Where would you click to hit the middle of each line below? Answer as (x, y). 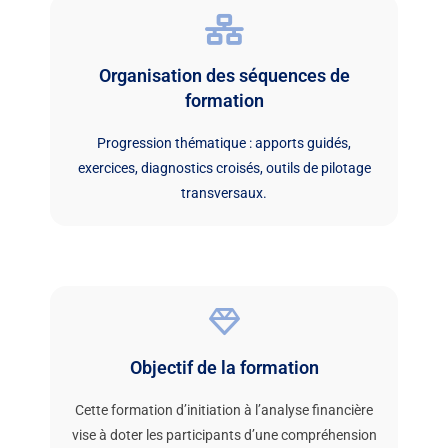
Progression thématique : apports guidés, (224, 142)
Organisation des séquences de (224, 75)
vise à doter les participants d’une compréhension (224, 434)
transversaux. (224, 192)
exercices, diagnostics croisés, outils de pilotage (224, 167)
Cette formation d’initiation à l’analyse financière (224, 409)
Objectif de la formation (224, 367)
